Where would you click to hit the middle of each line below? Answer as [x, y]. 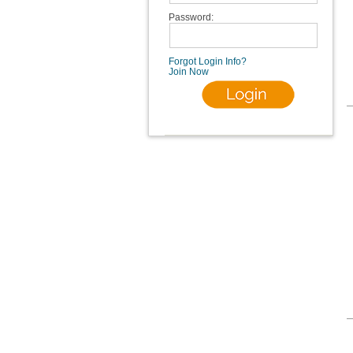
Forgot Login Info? [207, 61]
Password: [191, 17]
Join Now [188, 72]
